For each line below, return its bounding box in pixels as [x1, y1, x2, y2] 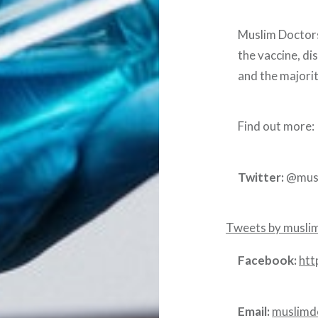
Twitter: [238, 169, 285, 185]
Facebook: [238, 253, 297, 268]
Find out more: [238, 119, 315, 133]
